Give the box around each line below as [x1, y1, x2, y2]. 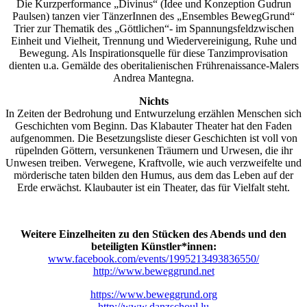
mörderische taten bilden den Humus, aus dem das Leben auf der [14, 169, 293, 182]
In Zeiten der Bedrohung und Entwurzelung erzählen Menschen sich [5, 108, 302, 120]
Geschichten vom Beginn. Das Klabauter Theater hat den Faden [15, 120, 292, 132]
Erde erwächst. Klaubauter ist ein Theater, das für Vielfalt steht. [17, 182, 290, 194]
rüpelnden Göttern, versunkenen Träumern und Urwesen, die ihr [14, 145, 293, 157]
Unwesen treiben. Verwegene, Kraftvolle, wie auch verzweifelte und [5, 157, 302, 169]
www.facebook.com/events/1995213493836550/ [48, 253, 259, 265]
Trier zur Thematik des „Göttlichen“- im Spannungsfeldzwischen [13, 23, 294, 35]
